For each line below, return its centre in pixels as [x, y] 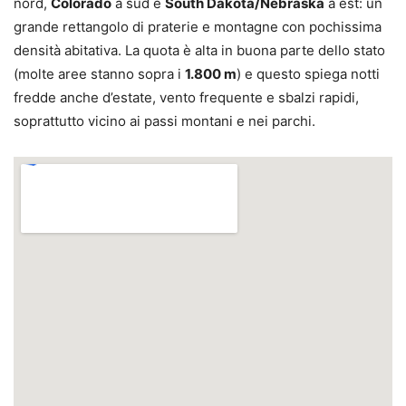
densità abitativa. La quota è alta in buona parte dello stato [199, 51]
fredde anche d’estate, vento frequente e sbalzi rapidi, [186, 98]
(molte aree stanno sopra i [99, 74]
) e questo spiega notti [308, 74]
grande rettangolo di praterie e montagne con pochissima [198, 27]
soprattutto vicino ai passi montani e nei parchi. [164, 121]
